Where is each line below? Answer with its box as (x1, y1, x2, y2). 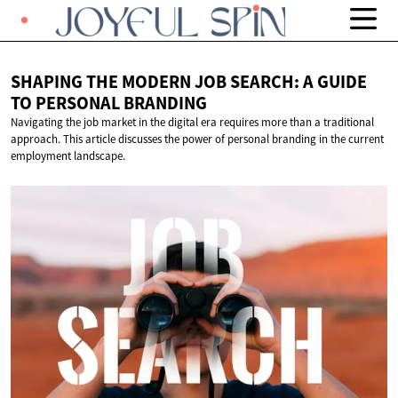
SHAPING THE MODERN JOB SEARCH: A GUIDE (11, 70, 367, 94)
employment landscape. (11, 148, 125, 164)
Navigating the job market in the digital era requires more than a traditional (11, 115, 374, 131)
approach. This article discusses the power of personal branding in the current (11, 131, 384, 147)
